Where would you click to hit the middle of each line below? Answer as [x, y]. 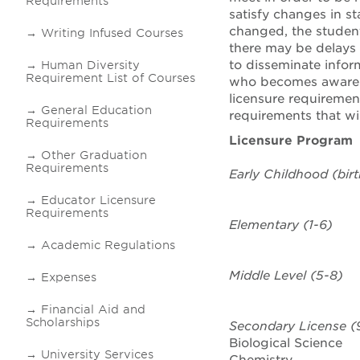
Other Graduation [94, 155]
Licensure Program [291, 141]
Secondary [264, 326]
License [323, 326]
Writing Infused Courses [112, 33]
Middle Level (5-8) [286, 276]
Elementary [266, 225]
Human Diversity [90, 65]
